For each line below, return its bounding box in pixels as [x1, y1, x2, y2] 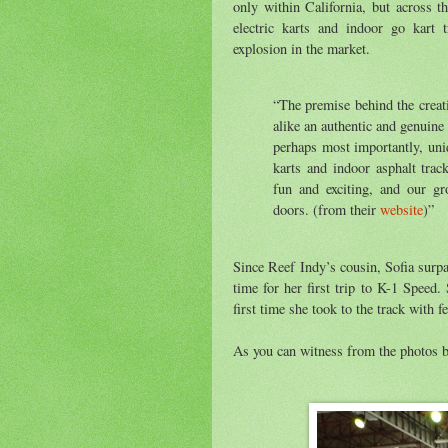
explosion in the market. [233, 38, 370, 58]
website [380, 200, 423, 220]
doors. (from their [273, 200, 380, 220]
